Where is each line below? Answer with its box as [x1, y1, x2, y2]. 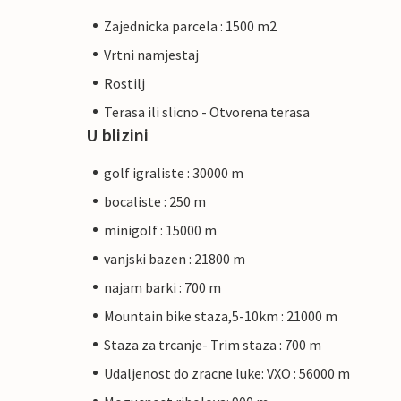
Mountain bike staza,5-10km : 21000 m [104, 306, 337, 325]
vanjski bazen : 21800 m [104, 249, 245, 268]
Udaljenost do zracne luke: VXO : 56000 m [104, 363, 350, 382]
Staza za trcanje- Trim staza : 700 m [104, 335, 321, 354]
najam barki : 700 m [104, 277, 221, 296]
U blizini [86, 123, 149, 146]
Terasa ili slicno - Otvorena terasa [104, 102, 310, 121]
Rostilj [104, 73, 145, 92]
